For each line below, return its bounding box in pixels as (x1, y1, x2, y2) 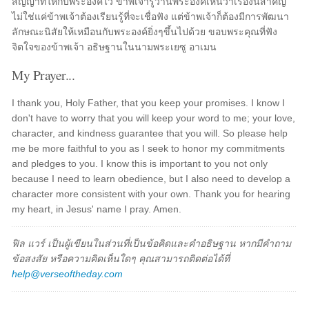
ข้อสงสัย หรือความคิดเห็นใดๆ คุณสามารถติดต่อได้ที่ (12, 253, 230, 264)
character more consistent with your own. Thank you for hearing (12, 188, 291, 199)
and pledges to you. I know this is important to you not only (12, 158, 268, 169)
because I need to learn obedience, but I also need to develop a (12, 173, 291, 184)
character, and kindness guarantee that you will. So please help (12, 128, 288, 139)
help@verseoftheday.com (12, 268, 123, 279)
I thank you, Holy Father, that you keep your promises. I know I (12, 97, 286, 108)
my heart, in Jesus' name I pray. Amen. (12, 203, 182, 215)
